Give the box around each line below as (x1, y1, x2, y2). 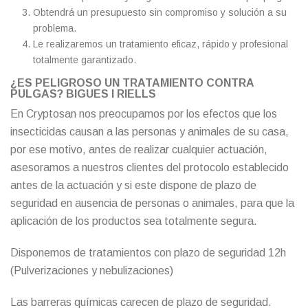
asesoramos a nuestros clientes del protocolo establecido (10, 161, 289, 173)
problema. (32, 22, 76, 34)
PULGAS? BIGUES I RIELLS (10, 87, 156, 100)
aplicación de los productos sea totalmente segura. (10, 214, 257, 227)
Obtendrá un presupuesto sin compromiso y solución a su (32, 6, 287, 18)
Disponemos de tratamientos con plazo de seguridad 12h (10, 246, 286, 258)
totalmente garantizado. (32, 54, 136, 65)
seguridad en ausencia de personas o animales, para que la (10, 197, 294, 209)
